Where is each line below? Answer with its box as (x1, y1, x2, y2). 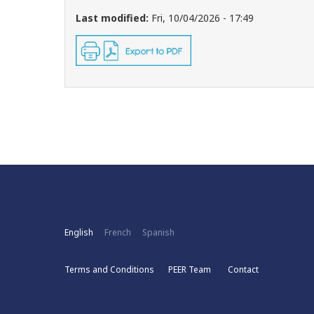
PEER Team (168, 264, 211, 275)
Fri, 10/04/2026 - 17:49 (151, 11, 254, 25)
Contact (228, 264, 259, 275)
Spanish (142, 226, 175, 238)
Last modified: (76, 11, 149, 25)
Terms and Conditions (64, 264, 154, 275)
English (64, 226, 93, 238)
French (104, 226, 131, 238)
